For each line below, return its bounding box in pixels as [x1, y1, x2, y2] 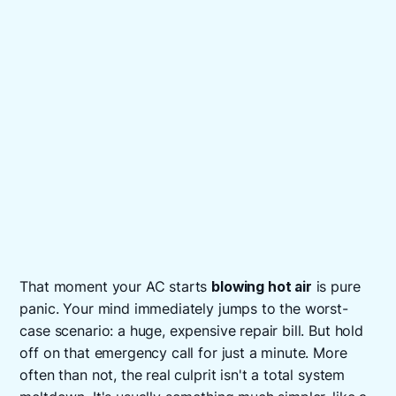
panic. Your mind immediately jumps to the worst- [19, 301, 348, 318]
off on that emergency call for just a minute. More [19, 345, 347, 362]
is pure [311, 278, 361, 296]
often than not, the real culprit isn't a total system [19, 367, 346, 385]
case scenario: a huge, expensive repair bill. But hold [19, 323, 363, 340]
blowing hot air [211, 278, 312, 296]
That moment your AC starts [19, 278, 212, 296]
